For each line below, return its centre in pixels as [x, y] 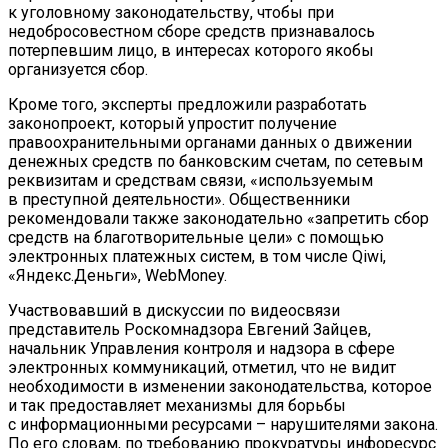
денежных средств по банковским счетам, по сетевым [215, 162]
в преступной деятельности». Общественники [179, 200]
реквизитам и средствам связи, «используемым [190, 181]
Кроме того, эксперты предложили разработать [187, 105]
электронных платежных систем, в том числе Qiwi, [197, 257]
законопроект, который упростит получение [172, 124]
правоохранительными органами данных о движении [210, 143]
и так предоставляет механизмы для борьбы [177, 406]
